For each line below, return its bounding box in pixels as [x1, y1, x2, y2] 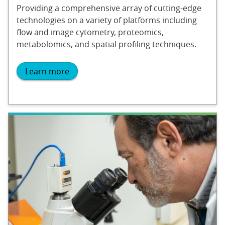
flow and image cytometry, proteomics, [17, 27, 164, 38]
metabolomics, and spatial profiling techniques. [17, 39, 196, 50]
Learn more [25, 65, 69, 77]
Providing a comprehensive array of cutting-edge [17, 3, 201, 14]
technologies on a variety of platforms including [17, 15, 197, 26]
